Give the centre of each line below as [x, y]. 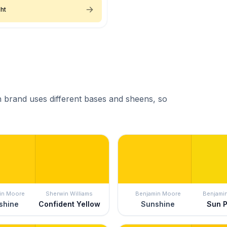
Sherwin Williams [69, 193]
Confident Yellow [69, 204]
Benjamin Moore [158, 193]
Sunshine [158, 204]
